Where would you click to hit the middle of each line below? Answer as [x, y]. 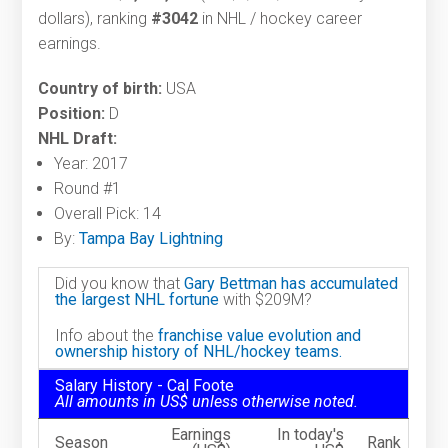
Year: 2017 [91, 164]
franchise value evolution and [260, 336]
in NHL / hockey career [280, 19]
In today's [311, 435]
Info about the [107, 336]
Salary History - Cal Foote [145, 386]
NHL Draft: [78, 139]
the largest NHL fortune [137, 300]
